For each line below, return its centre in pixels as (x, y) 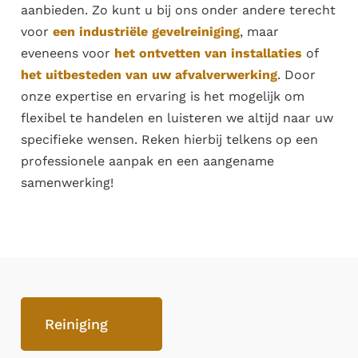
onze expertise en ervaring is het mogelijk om (163, 96)
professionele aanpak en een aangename (148, 161)
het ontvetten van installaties (209, 53)
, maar (260, 31)
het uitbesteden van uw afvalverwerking (149, 74)
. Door (297, 74)
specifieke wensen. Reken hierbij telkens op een (170, 139)
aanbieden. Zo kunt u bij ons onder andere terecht (179, 10)
